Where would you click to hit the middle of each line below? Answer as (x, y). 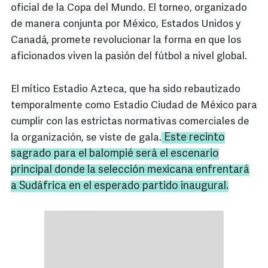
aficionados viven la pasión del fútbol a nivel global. (129, 57)
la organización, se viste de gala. (86, 138)
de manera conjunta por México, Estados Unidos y (126, 25)
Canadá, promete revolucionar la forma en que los (126, 41)
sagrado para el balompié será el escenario (115, 154)
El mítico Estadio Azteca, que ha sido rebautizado (126, 90)
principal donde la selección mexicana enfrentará (130, 170)
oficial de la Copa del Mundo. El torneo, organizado (129, 8)
